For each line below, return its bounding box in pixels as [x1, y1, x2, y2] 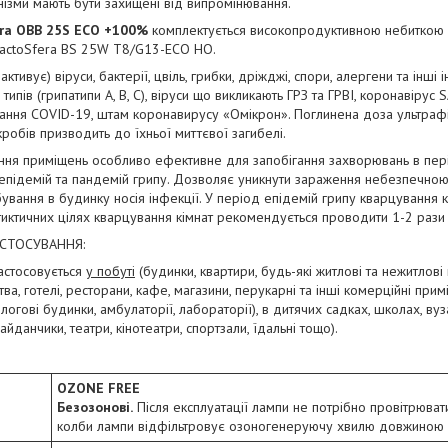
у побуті [86, 262, 135, 280]
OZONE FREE [57, 379, 140, 397]
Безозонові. [57, 398, 133, 416]
